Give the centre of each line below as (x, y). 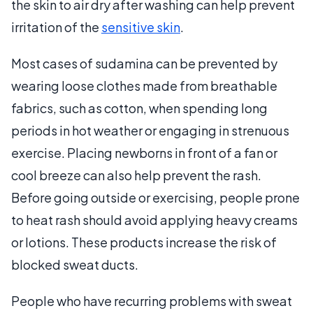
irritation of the (56, 27)
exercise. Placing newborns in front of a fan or (144, 152)
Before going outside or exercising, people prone (155, 197)
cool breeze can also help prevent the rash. (136, 175)
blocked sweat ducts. (75, 264)
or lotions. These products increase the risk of (144, 242)
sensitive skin (141, 27)
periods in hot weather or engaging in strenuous (150, 130)
